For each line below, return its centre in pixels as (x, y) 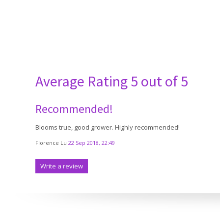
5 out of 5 (159, 81)
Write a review (62, 166)
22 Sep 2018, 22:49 (92, 143)
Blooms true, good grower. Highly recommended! (108, 127)
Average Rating (83, 81)
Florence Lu (52, 143)
